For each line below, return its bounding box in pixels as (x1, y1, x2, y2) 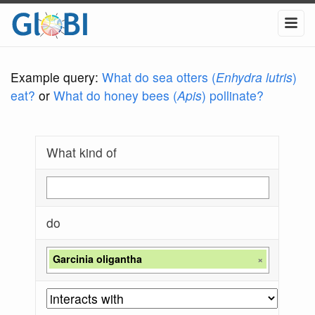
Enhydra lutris (216, 68, 292, 86)
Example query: (11, 68, 102, 86)
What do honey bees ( (53, 86, 177, 105)
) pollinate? (202, 86, 264, 105)
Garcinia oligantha (53, 252, 143, 266)
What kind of (46, 143, 117, 162)
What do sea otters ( (102, 68, 216, 86)
